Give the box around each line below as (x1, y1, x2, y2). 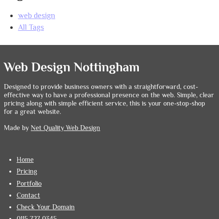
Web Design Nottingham (4, 61, 139, 75)
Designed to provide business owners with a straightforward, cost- (4, 83, 198, 91)
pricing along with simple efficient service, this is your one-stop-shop (4, 100, 205, 108)
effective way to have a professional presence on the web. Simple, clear (4, 91, 214, 99)
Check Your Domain (16, 203, 75, 211)
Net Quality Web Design (31, 124, 100, 132)
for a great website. (4, 108, 61, 116)
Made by (4, 124, 31, 132)
